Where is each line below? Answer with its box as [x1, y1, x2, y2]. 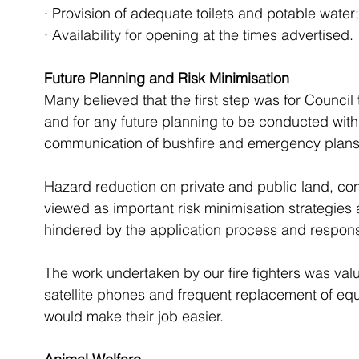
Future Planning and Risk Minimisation [44, 69, 289, 87]
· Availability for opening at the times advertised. [44, 26, 357, 44]
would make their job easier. [44, 307, 224, 325]
